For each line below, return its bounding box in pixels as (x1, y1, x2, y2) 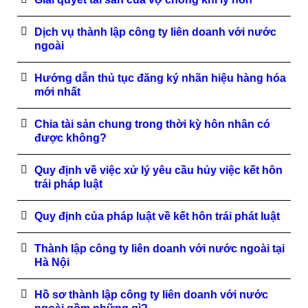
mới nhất (34, 86, 80, 98)
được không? (34, 132, 107, 144)
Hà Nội (34, 256, 69, 268)
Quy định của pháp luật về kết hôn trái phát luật (34, 210, 280, 222)
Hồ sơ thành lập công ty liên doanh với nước (34, 289, 268, 300)
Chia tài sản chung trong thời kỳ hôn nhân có (34, 118, 270, 130)
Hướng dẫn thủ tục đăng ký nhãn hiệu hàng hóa (34, 72, 286, 84)
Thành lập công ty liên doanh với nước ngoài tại (34, 243, 285, 254)
